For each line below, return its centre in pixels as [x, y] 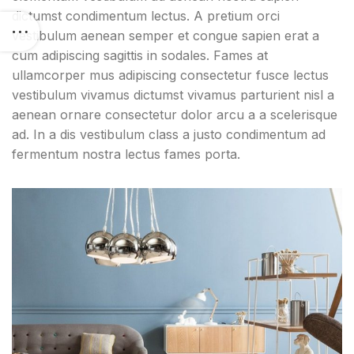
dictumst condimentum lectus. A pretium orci [146, 15]
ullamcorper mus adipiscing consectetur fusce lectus [170, 75]
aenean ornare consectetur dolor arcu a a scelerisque [175, 114]
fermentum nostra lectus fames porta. [126, 154]
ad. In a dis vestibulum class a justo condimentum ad [169, 134]
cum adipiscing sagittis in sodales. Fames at [140, 55]
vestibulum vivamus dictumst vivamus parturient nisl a [173, 94]
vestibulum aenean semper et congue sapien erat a [166, 35]
